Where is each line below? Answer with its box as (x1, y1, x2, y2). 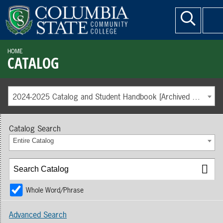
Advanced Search (9, 209, 67, 220)
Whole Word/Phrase (26, 185, 84, 195)
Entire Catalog (12, 137, 54, 144)
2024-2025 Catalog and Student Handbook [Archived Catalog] (192, 91, 200, 102)
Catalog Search (9, 123, 61, 134)
